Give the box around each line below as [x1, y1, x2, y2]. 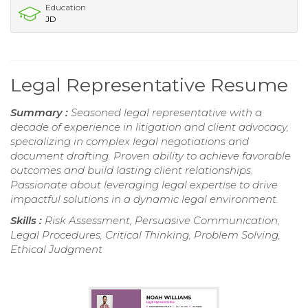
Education [45, 1, 86, 12]
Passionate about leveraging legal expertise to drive [10, 177, 278, 191]
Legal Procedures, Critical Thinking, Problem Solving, [10, 228, 280, 241]
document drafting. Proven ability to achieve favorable [10, 148, 291, 162]
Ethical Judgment [10, 242, 102, 256]
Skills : [10, 213, 45, 227]
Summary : [10, 105, 71, 119]
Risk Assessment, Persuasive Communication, [45, 213, 280, 227]
